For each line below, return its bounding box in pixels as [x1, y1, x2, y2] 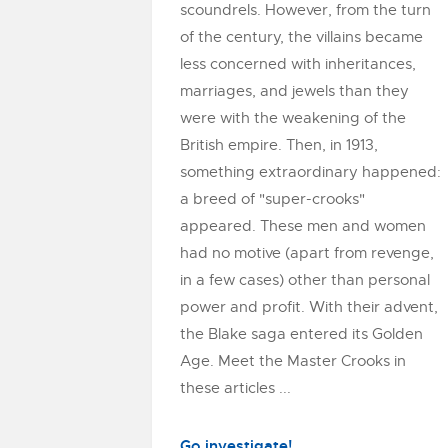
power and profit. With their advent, [180, 298, 438, 316]
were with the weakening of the [180, 109, 406, 127]
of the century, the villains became [180, 28, 423, 46]
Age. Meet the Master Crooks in [180, 352, 406, 370]
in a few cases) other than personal [180, 271, 430, 289]
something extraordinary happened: [180, 163, 441, 181]
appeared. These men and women [180, 217, 426, 235]
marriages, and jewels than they [180, 82, 409, 100]
